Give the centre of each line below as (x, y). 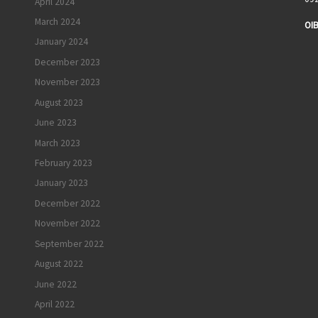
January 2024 (61, 42)
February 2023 (64, 163)
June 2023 (56, 123)
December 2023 (67, 62)
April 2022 (55, 305)
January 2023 (61, 183)
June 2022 (56, 284)
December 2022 (67, 203)
